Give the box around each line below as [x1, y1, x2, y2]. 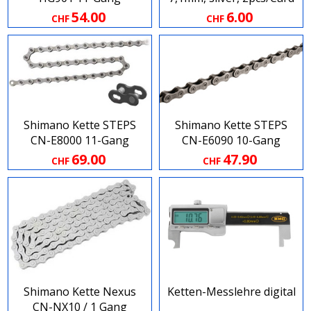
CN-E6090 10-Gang [182, 133, 280, 149]
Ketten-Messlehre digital [167, 284, 296, 300]
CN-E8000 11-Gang [31, 133, 129, 149]
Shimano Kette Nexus [24, 284, 136, 300]
